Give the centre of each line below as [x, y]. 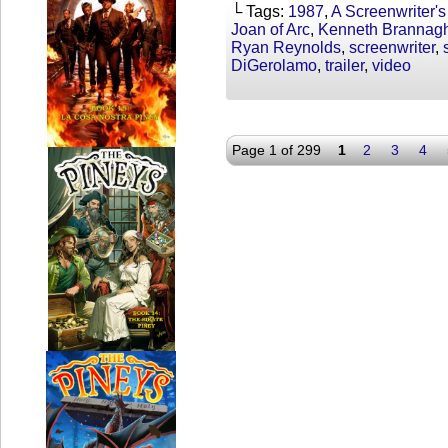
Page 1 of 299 [276, 150]
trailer [344, 65]
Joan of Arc [270, 29]
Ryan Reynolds [286, 47]
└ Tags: [259, 11]
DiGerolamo [274, 65]
